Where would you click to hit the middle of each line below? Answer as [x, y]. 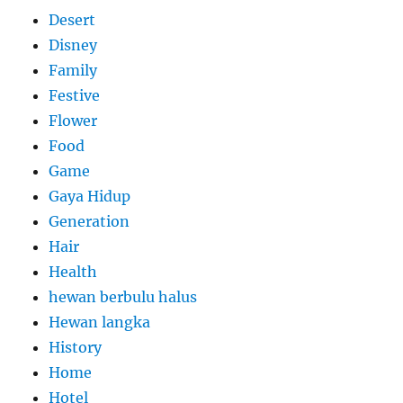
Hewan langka [100, 322]
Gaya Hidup [90, 196]
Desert [72, 19]
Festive [75, 95]
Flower [73, 120]
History [76, 347]
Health [73, 271]
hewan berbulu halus [123, 296]
